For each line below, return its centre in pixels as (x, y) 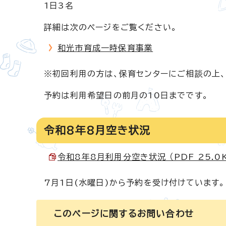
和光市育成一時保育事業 (105, 48)
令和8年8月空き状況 (97, 130)
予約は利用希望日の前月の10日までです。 (126, 95)
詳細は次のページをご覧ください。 (111, 27)
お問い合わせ (165, 214)
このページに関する (96, 214)
